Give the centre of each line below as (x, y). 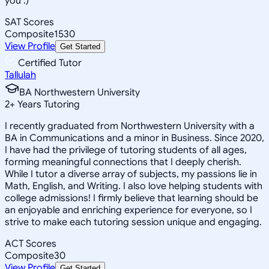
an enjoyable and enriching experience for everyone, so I (128, 210)
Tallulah (20, 75)
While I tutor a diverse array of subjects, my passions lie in (131, 174)
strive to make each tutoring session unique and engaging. (133, 222)
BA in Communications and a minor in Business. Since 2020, (134, 138)
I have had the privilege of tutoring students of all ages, (126, 150)
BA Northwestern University (80, 92)
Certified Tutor (50, 63)
